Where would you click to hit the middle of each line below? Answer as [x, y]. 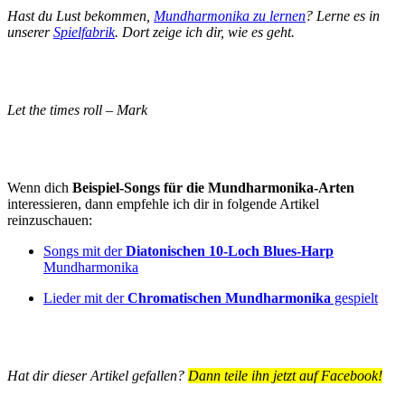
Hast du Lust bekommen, [80, 15]
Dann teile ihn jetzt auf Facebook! [285, 375]
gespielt [354, 297]
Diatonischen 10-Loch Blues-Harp [230, 250]
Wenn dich [40, 187]
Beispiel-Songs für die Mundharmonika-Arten [213, 187]
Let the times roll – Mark [77, 109]
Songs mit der [85, 250]
